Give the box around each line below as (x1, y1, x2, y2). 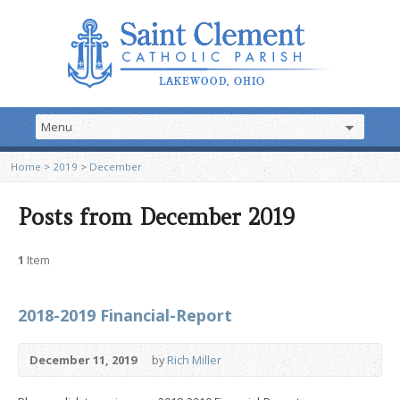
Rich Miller (167, 352, 221, 368)
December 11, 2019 (29, 352, 137, 368)
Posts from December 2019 (18, 204, 295, 231)
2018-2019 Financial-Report (18, 304, 232, 326)
